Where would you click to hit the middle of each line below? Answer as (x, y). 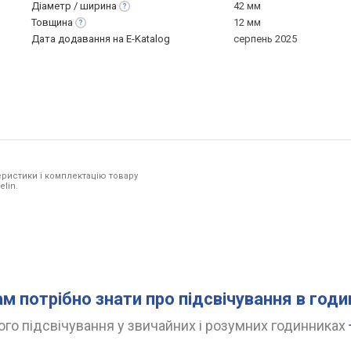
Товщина (52, 22)
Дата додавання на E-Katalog (101, 39)
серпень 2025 (265, 39)
